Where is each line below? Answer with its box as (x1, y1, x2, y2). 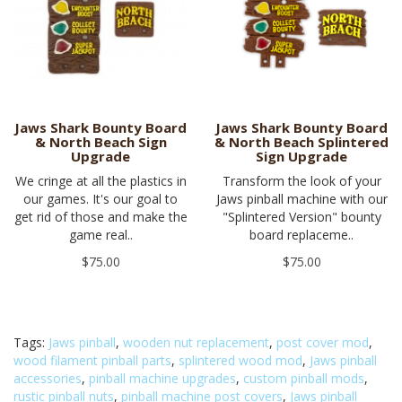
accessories (13, 369, 82, 387)
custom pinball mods (243, 369, 364, 387)
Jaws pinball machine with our (215, 189, 388, 207)
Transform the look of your (222, 171, 381, 189)
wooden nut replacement (123, 333, 269, 351)
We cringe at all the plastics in (14, 171, 187, 189)
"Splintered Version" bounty (222, 207, 381, 225)
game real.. (68, 225, 133, 243)
